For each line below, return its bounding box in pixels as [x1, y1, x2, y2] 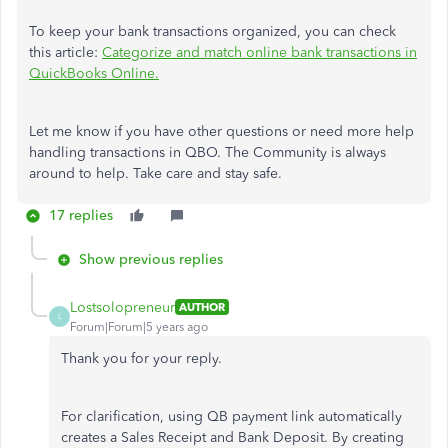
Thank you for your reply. [61, 349, 222, 367]
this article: [29, 43, 102, 61]
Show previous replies [79, 250, 223, 268]
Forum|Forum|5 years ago [70, 319, 208, 334]
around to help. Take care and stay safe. [29, 164, 282, 182]
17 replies [49, 206, 113, 224]
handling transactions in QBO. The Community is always [29, 143, 386, 161]
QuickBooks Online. [29, 64, 159, 82]
